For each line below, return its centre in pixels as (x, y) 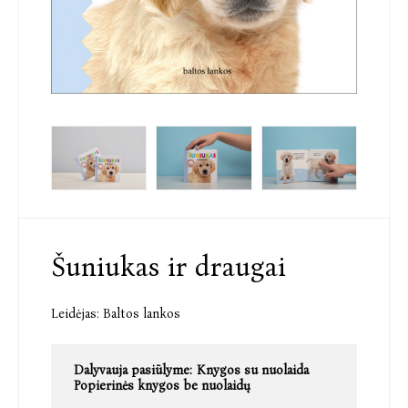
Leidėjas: (75, 313)
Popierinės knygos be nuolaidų (162, 385)
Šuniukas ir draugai (168, 266)
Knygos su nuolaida (253, 370)
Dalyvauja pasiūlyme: (133, 370)
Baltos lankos (142, 313)
